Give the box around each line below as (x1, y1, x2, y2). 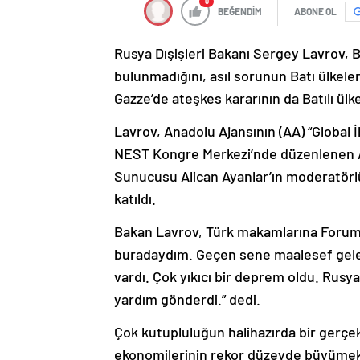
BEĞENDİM (218, 6, 262, 18)
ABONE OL (294, 6, 337, 18)
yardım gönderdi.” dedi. (114, 290, 260, 309)
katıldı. (114, 190, 156, 208)
